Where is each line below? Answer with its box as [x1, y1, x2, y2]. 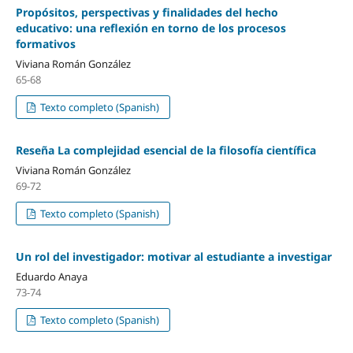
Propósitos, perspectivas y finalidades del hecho [15, 4, 278, 20]
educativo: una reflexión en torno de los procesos [15, 20, 286, 35]
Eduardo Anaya [15, 269, 87, 284]
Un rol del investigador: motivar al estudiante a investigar [15, 248, 332, 264]
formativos [15, 35, 76, 51]
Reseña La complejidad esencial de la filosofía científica [15, 142, 316, 158]
